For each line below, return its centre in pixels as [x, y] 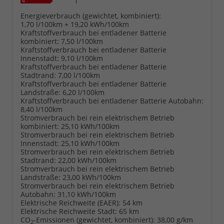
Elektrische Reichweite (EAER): [70, 203]
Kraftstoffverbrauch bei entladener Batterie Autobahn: [112, 101]
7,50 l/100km [82, 41]
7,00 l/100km [79, 75]
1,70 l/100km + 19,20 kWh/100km [75, 24]
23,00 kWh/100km [92, 177]
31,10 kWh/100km [87, 194]
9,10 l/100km [82, 58]
